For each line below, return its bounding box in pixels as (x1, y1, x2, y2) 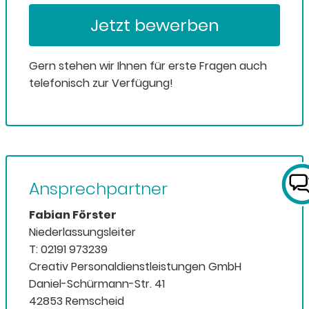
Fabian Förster (29, 206, 117, 223)
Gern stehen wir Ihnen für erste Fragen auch (29, 57, 267, 74)
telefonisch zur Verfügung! (29, 74, 173, 91)
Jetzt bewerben (90, 13, 219, 37)
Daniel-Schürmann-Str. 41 (29, 275, 165, 292)
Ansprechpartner (29, 177, 168, 200)
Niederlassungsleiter (29, 223, 136, 240)
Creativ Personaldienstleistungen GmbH (29, 258, 241, 275)
